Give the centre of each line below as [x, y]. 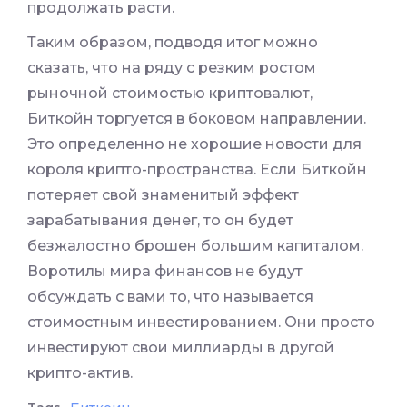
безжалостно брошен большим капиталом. [195, 246]
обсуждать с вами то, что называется [170, 297]
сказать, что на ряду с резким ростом [172, 68]
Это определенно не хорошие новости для [194, 144]
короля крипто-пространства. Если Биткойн [197, 170]
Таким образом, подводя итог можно [173, 43]
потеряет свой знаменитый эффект [163, 195]
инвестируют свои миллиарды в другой [181, 348]
